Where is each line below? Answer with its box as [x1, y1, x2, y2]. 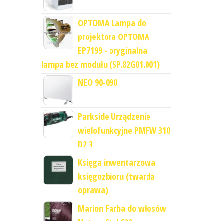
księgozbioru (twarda [77, 170, 155, 183]
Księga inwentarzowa [77, 156, 155, 169]
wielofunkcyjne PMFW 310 [77, 124, 170, 137]
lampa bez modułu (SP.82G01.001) [41, 58, 160, 71]
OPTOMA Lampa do [77, 17, 146, 29]
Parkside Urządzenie [77, 110, 150, 123]
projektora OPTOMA [77, 31, 149, 43]
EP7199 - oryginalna [77, 44, 147, 57]
